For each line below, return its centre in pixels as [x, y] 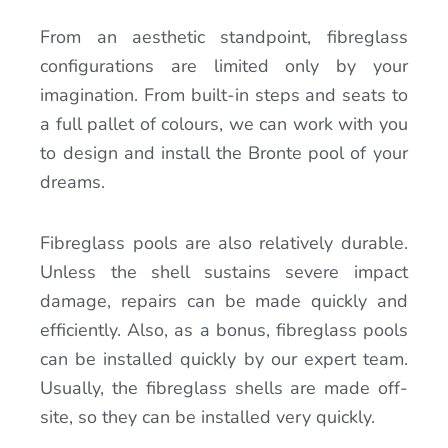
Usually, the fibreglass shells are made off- [224, 387]
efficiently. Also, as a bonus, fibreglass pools [224, 329]
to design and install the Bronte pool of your [224, 153]
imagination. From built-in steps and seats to [224, 95]
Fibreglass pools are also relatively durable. [224, 242]
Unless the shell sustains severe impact [224, 271]
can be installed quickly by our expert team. [224, 358]
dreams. [73, 182]
